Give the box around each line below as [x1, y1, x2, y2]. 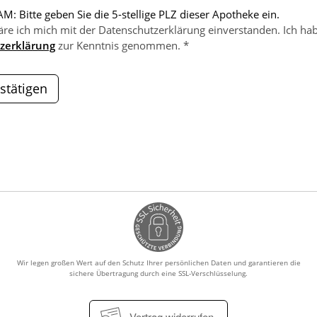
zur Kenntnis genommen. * [55, 38, 189, 52]
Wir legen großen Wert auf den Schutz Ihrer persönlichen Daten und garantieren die [16, 257, 301, 267]
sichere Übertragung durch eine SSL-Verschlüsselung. [69, 267, 248, 278]
